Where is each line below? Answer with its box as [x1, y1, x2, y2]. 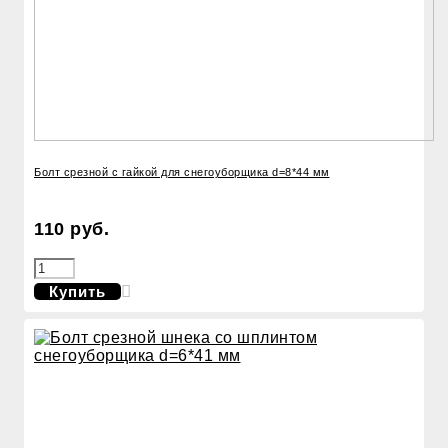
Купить [49, 283, 106, 301]
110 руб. [34, 219, 109, 240]
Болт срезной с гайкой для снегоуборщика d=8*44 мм [34, 166, 330, 179]
